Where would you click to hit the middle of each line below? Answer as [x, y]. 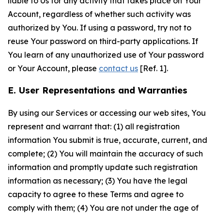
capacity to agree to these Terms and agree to [96, 194]
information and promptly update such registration [103, 167]
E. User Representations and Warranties [98, 90]
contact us [118, 68]
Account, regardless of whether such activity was [99, 14]
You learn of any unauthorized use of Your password [106, 55]
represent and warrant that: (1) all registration [94, 126]
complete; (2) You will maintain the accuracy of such [105, 154]
